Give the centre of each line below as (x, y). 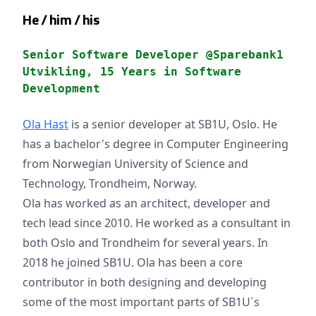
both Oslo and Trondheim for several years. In (145, 243)
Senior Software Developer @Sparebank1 (153, 55)
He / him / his (61, 19)
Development (61, 89)
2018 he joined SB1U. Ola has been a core (133, 262)
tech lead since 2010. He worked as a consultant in (157, 223)
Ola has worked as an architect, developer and (146, 203)
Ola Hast (45, 124)
